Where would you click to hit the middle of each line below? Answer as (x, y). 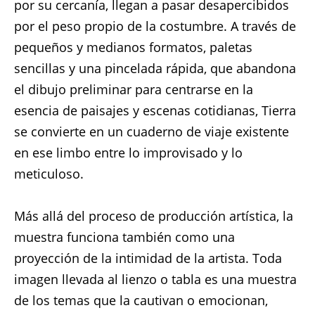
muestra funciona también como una (124, 237)
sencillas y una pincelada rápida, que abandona (155, 68)
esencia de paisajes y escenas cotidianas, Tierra (155, 110)
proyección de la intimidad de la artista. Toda (148, 258)
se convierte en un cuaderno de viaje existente (151, 131)
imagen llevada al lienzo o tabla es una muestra (155, 279)
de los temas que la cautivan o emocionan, (141, 300)
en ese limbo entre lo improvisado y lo (128, 153)
